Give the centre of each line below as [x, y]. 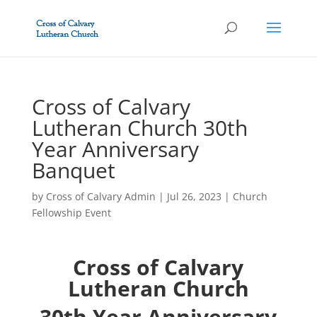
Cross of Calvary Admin [100, 196]
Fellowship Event [71, 213]
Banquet [73, 170]
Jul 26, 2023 [194, 196]
